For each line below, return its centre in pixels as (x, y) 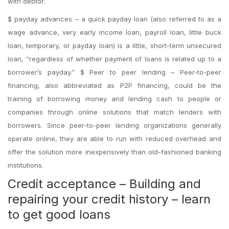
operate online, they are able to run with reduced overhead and (114, 139)
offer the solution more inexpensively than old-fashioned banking (114, 152)
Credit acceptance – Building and (104, 184)
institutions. (26, 165)
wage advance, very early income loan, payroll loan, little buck (114, 32)
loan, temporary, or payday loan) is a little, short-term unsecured (114, 45)
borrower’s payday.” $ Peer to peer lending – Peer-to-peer (114, 72)
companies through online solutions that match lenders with (114, 112)
